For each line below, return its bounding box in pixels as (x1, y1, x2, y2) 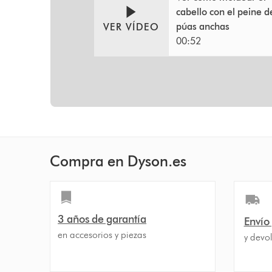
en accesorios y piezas (58, 228, 147, 240)
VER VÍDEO (103, 21, 160, 33)
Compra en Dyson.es (50, 152, 187, 170)
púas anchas (176, 20, 230, 32)
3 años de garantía (58, 212, 147, 226)
